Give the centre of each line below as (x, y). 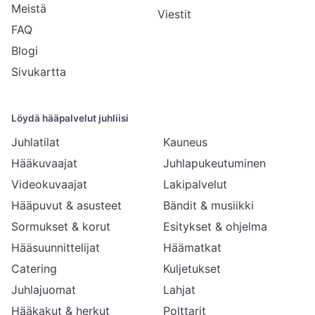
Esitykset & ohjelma (215, 226)
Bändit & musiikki (208, 205)
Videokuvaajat (49, 184)
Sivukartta (39, 71)
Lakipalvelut (195, 184)
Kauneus (185, 142)
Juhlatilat (36, 142)
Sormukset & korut (61, 226)
